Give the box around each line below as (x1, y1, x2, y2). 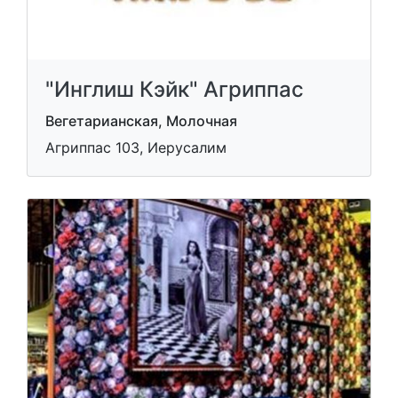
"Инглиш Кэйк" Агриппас (45, 76, 304, 102)
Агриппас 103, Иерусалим (45, 138, 227, 156)
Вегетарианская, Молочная (45, 111, 237, 130)
